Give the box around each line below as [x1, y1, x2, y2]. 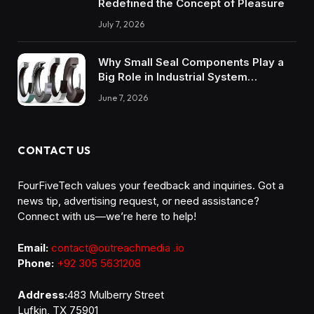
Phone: [18, 256, 54, 270]
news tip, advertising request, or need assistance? [18, 193, 259, 207]
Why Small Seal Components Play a [98, 55, 284, 69]
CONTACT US [18, 143, 91, 157]
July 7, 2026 [98, 19, 144, 30]
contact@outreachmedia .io [51, 240, 184, 254]
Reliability [98, 85, 149, 99]
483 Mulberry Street [67, 287, 164, 301]
